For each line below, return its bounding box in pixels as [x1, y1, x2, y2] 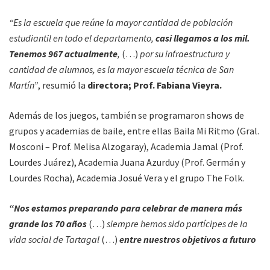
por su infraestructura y [140, 47, 230, 60]
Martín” [9, 78, 38, 91]
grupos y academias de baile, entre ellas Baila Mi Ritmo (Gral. [9, 124, 259, 137]
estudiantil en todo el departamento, [9, 31, 154, 44]
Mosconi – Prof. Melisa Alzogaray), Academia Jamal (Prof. [9, 140, 243, 152]
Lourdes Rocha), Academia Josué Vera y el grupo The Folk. [9, 171, 244, 184]
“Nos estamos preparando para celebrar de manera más [9, 201, 242, 214]
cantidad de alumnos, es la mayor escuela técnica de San [9, 63, 234, 75]
